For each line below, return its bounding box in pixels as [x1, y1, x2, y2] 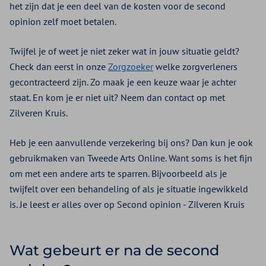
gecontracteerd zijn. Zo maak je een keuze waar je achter [9, 76, 236, 88]
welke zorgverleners [153, 61, 237, 73]
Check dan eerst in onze [9, 61, 108, 73]
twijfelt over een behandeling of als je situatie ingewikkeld [9, 183, 248, 195]
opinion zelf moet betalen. [9, 15, 116, 28]
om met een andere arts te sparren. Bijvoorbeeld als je [9, 167, 227, 180]
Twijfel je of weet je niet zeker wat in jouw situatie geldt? [9, 45, 239, 58]
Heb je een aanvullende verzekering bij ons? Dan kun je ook [9, 137, 253, 149]
